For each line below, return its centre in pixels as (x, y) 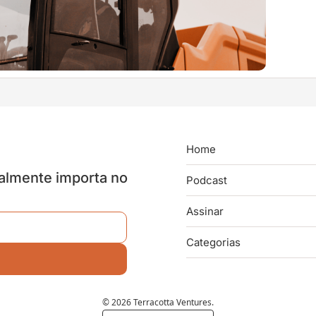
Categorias (213, 243)
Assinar (205, 212)
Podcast (207, 181)
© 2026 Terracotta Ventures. (158, 303)
